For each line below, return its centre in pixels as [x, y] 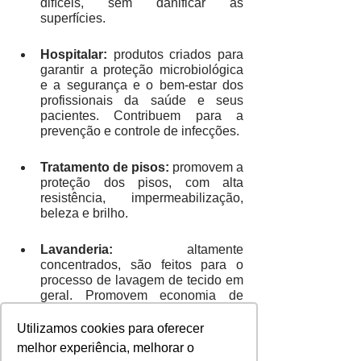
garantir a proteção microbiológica [142, 70]
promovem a [206, 168]
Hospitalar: [77, 55]
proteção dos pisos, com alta [142, 183]
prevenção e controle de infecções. [140, 131]
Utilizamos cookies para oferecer [111, 329]
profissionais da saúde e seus [142, 101]
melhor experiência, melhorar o [106, 348]
